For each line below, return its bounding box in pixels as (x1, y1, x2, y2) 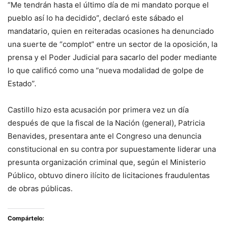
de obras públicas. (8, 184, 73, 193)
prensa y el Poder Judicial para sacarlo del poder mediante (8, 52, 217, 62)
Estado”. (8, 79, 36, 88)
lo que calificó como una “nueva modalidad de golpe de (8, 66, 204, 75)
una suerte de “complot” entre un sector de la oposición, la (8, 39, 217, 49)
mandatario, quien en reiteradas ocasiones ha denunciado (8, 26, 214, 36)
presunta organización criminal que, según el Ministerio (8, 157, 206, 167)
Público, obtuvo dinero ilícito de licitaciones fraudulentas (8, 171, 210, 180)
